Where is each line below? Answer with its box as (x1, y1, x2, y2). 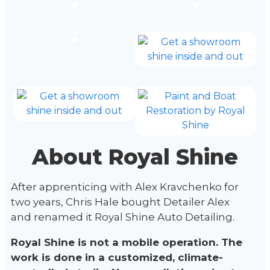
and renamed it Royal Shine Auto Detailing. (11, 210, 237, 223)
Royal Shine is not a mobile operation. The (11, 236, 242, 248)
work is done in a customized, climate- (11, 251, 223, 263)
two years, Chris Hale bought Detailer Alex (11, 195, 230, 208)
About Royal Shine (32, 143, 238, 170)
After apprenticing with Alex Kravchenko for (11, 180, 239, 193)
